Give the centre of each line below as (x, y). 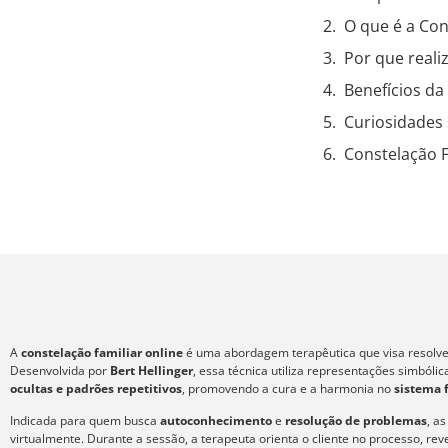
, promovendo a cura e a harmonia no (288, 388)
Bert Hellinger (151, 370)
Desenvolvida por (60, 370)
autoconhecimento (216, 421)
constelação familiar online (102, 352)
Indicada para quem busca (85, 421)
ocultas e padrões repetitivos (96, 388)
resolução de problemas (354, 421)
